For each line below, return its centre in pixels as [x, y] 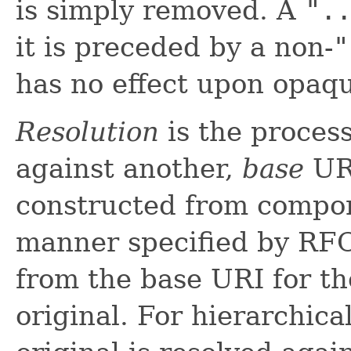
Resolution [87, 132]
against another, [129, 169]
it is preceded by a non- [174, 47]
